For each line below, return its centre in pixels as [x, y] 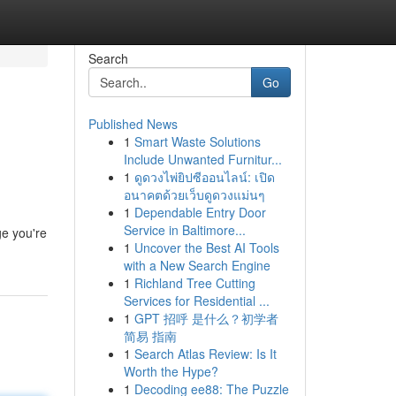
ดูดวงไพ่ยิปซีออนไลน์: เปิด [204, 177]
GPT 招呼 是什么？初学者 [206, 318]
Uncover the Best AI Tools [206, 247]
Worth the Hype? [171, 371]
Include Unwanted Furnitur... [202, 159]
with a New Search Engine [197, 265]
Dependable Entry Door [200, 212]
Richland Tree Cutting [194, 283]
